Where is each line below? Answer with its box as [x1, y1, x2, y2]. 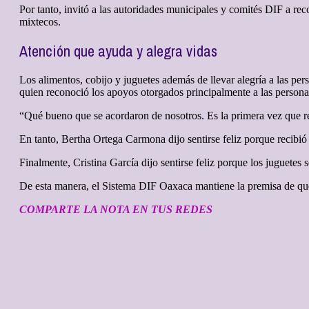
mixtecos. [19, 16, 61, 28]
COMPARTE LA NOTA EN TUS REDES [19, 203, 212, 216]
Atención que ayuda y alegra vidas [19, 41, 217, 62]
